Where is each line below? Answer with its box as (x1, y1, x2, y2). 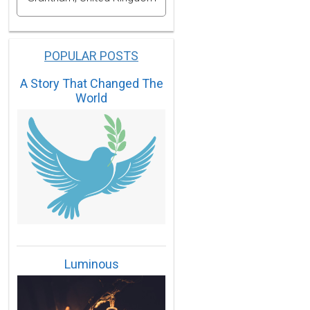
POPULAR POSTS (44, 48, 138, 63)
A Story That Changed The (19, 75, 163, 91)
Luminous (64, 256, 119, 271)
